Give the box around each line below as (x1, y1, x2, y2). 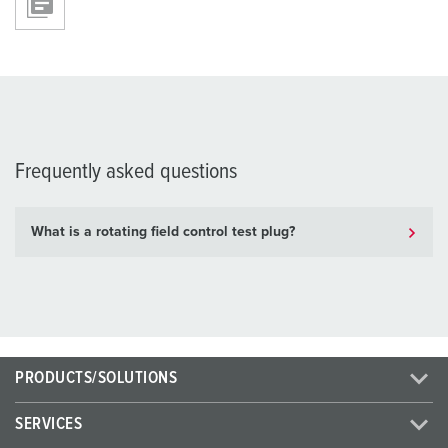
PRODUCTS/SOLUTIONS (15, 370, 178, 388)
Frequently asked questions (15, 161, 237, 184)
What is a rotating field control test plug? (31, 225, 295, 240)
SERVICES (15, 416, 83, 434)
